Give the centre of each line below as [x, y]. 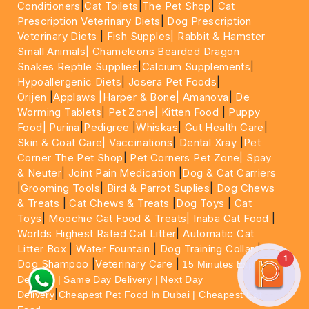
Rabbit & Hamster [221, 36]
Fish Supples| [139, 36]
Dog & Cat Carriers [229, 173]
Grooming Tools [61, 188]
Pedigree [107, 127]
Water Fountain [115, 249]
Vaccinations [139, 142]
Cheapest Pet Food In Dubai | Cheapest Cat [160, 295]
